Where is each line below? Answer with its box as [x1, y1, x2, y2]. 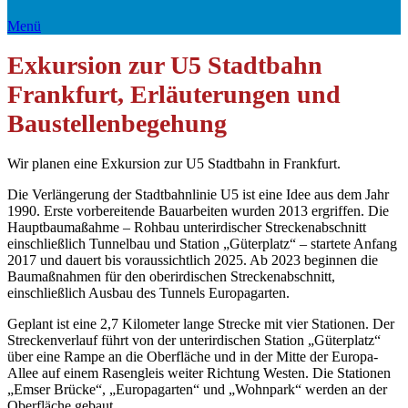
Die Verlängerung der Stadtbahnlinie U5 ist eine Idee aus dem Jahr [7, 187, 389, 203]
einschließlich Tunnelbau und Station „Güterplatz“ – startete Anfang [7, 236, 397, 252]
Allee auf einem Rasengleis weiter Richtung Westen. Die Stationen [7, 365, 391, 382]
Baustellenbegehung [7, 109, 227, 138]
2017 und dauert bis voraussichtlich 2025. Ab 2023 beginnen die [7, 252, 378, 269]
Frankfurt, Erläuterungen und [7, 80, 341, 109]
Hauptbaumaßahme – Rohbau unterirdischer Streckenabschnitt [7, 219, 366, 236]
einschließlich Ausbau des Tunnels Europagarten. [7, 285, 290, 301]
